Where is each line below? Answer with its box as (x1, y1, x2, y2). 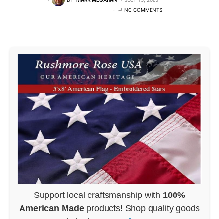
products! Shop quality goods (84, 203, 200, 213)
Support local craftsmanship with (34, 190, 163, 200)
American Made (19, 203, 84, 213)
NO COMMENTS (124, 7, 162, 13)
